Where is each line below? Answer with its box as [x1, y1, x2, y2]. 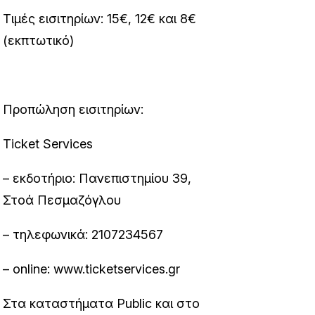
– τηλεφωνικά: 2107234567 [3, 227, 164, 242]
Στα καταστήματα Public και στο [3, 296, 200, 311]
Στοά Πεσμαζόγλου [3, 193, 122, 207]
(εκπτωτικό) [3, 33, 75, 48]
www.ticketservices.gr [53, 262, 181, 276]
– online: [3, 262, 54, 276]
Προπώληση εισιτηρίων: [3, 102, 144, 117]
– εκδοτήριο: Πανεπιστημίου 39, [3, 171, 192, 186]
